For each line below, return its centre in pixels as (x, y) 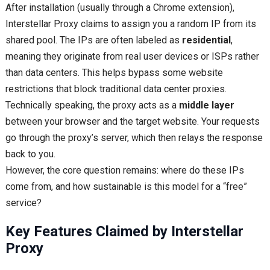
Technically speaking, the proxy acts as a (92, 105)
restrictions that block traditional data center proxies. (116, 89)
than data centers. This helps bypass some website (114, 73)
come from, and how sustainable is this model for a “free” (126, 187)
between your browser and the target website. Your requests (132, 122)
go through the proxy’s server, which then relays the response (134, 138)
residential (206, 40)
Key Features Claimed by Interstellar (124, 232)
